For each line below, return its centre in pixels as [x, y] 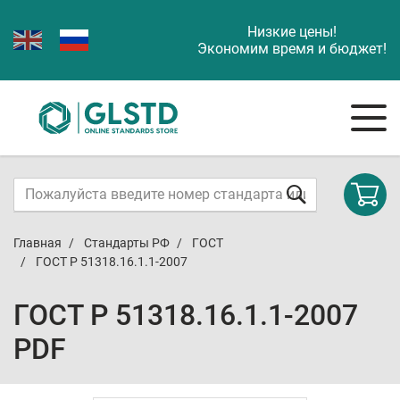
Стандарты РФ [127, 243]
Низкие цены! [292, 32]
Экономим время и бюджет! [292, 49]
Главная [37, 243]
